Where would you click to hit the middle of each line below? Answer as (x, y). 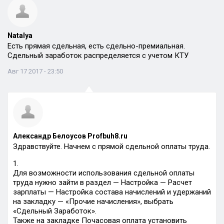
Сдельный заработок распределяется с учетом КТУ (98, 55)
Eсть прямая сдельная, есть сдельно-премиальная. (96, 46)
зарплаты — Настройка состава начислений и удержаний (112, 192)
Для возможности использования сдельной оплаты (104, 173)
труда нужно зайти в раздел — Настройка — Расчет (102, 182)
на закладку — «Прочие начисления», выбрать (93, 201)
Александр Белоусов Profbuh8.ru (70, 136)
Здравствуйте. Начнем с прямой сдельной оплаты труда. (111, 146)
